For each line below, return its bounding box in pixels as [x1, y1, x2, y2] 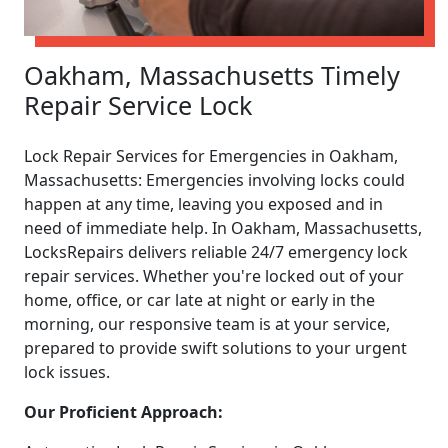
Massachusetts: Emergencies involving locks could [24, 168, 405, 191]
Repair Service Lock [24, 87, 252, 122]
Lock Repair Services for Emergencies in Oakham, [24, 144, 398, 167]
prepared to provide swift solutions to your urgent [24, 336, 407, 359]
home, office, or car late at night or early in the [24, 288, 375, 311]
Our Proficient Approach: [24, 400, 223, 423]
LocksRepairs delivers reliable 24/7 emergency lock [24, 240, 408, 263]
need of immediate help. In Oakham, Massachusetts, [24, 216, 422, 239]
